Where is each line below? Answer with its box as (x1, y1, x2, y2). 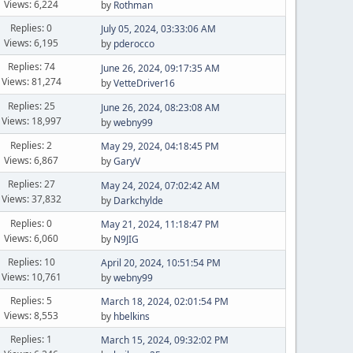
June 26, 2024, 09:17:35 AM (100, 61, 220, 75)
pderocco (113, 37, 154, 50)
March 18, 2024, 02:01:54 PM (100, 295, 229, 308)
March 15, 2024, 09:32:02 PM (100, 333, 229, 347)
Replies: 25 (7, 99, 55, 113)
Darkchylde (113, 193, 163, 207)
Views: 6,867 (4, 153, 59, 167)
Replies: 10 (7, 255, 55, 269)
